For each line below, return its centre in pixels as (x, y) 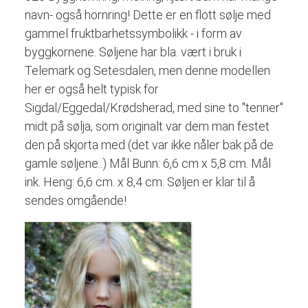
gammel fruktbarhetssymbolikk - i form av (133, 33)
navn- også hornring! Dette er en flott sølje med (147, 14)
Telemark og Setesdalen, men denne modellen (147, 70)
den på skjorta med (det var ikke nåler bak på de (149, 144)
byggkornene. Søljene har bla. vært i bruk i (133, 52)
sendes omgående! (77, 200)
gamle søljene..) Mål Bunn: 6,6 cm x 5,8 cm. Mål (147, 163)
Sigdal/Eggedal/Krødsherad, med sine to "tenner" (154, 107)
